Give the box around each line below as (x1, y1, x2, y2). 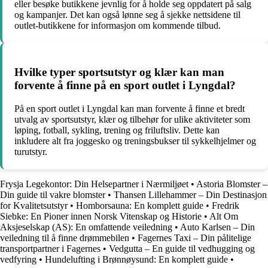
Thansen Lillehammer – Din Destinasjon (114, 190, 267, 200)
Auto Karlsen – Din (180, 222, 255, 232)
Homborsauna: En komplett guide (76, 200, 203, 211)
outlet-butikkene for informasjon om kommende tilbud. (14, 20, 221, 31)
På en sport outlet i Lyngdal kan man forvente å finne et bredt (14, 103, 245, 114)
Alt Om (209, 211, 238, 221)
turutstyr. (14, 147, 47, 157)
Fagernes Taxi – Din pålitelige (138, 233, 251, 243)
